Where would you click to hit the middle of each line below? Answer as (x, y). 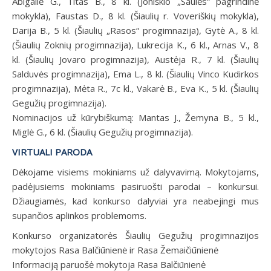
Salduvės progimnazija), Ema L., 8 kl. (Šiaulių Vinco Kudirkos (135, 73)
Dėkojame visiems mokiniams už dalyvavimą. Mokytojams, (135, 171)
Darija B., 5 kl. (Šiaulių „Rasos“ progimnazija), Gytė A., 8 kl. (135, 30)
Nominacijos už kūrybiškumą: (73, 117)
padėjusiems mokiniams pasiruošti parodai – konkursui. (135, 186)
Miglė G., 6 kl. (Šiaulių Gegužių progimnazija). (103, 132)
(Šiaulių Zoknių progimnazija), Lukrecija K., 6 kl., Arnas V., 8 (135, 44)
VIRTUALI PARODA (52, 152)
